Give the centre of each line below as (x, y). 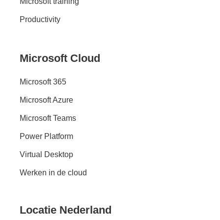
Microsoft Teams (48, 118)
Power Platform (46, 136)
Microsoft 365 (43, 82)
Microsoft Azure (46, 100)
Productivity (40, 19)
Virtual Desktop (46, 154)
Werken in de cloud (53, 172)
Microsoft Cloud (60, 58)
